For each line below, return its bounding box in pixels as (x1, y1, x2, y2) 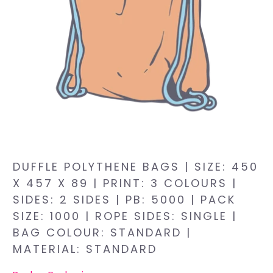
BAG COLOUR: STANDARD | (13, 224, 192, 240)
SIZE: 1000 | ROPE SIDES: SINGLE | (13, 208, 238, 224)
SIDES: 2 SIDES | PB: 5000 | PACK (13, 191, 236, 207)
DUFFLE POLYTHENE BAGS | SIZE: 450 (13, 158, 259, 174)
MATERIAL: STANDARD (13, 241, 158, 257)
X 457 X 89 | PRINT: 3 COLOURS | (13, 175, 238, 191)
